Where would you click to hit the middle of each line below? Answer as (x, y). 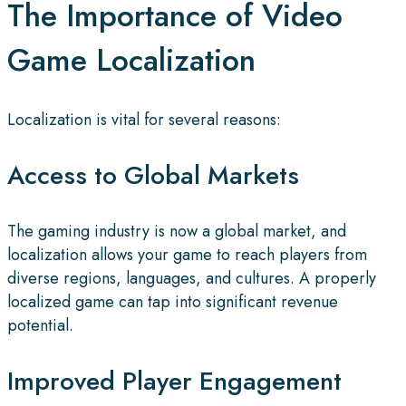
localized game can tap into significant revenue (173, 301)
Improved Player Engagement (174, 381)
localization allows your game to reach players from (187, 254)
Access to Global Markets (153, 175)
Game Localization (131, 60)
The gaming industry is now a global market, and (177, 231)
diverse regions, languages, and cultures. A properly (192, 278)
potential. (40, 325)
